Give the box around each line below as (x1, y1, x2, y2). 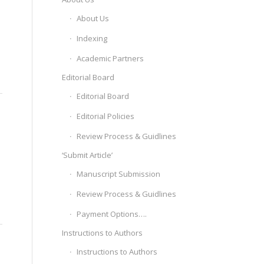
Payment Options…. (77, 209, 147, 219)
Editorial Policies (77, 111, 135, 121)
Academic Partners (77, 53, 144, 64)
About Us (77, 13, 110, 24)
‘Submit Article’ (62, 150, 113, 160)
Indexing (77, 33, 108, 44)
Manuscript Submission (77, 169, 161, 179)
